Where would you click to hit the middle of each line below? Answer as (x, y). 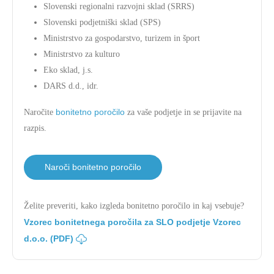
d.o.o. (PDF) (50, 239)
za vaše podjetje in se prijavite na (183, 112)
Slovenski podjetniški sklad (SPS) (102, 22)
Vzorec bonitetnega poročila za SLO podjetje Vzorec (132, 222)
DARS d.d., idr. (71, 86)
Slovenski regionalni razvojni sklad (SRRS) (119, 6)
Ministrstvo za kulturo (82, 54)
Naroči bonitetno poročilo (93, 167)
